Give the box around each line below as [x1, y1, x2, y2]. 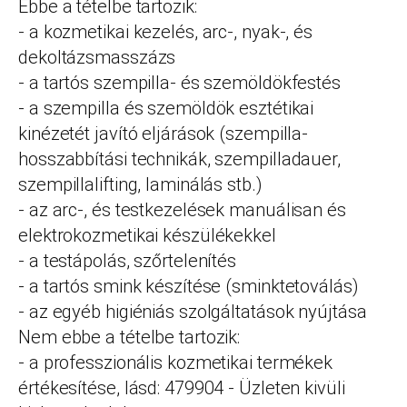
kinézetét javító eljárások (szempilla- [18, 123, 309, 144]
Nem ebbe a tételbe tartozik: [18, 326, 241, 348]
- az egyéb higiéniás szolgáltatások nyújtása [18, 301, 367, 323]
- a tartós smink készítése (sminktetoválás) [18, 275, 359, 297]
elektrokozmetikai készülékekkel [18, 224, 276, 246]
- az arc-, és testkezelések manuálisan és [18, 199, 346, 221]
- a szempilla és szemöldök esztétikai [18, 97, 314, 119]
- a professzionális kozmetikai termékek [18, 352, 333, 373]
